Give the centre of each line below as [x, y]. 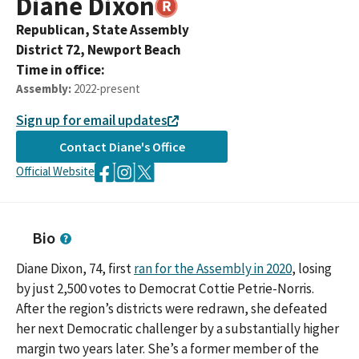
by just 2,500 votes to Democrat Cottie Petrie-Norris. [165, 289]
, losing [312, 269]
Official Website [55, 171]
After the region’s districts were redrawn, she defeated [172, 309]
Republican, [54, 30]
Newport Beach [134, 50]
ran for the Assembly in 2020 [213, 269]
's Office [163, 146]
